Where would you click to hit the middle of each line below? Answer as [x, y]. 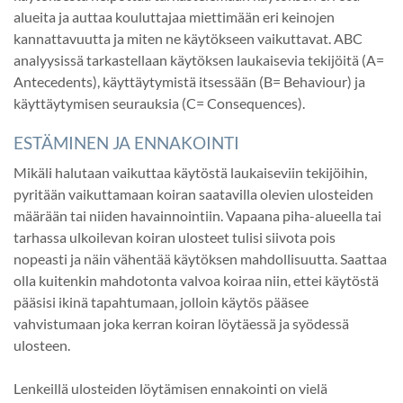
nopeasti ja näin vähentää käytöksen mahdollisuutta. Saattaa [200, 258]
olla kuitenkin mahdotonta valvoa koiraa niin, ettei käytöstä [196, 280]
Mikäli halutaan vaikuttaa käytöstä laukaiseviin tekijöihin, [190, 172]
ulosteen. [42, 345]
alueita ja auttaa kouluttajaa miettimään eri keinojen [174, 16]
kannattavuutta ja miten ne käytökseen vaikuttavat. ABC [188, 38]
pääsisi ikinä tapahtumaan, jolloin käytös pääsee [161, 301]
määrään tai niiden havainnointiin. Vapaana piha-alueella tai [197, 215]
